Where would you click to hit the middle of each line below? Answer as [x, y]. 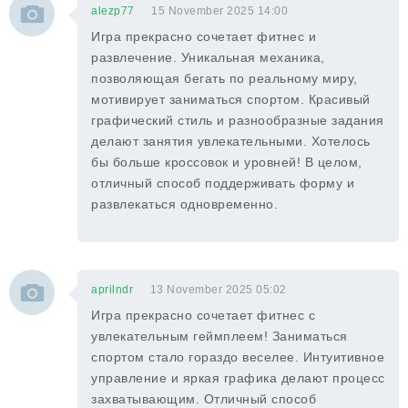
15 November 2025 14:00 [219, 11]
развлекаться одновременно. [184, 204]
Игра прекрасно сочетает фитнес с [203, 315]
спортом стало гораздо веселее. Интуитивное [238, 357]
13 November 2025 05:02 [218, 290]
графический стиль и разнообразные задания [238, 120]
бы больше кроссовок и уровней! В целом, [227, 162]
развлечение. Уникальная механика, [208, 57]
